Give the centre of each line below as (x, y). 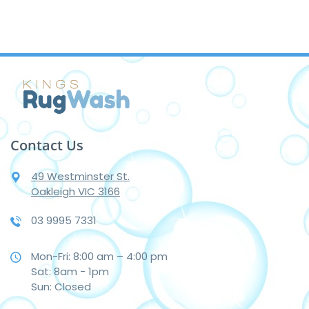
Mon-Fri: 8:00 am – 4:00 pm (99, 257)
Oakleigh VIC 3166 (76, 192)
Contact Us (47, 146)
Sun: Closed (61, 287)
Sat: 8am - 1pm (70, 272)
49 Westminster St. (80, 177)
